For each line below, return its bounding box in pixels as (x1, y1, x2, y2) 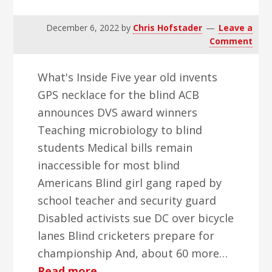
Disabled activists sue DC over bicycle (38, 211, 234, 225)
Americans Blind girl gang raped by (38, 175, 222, 190)
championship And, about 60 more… (38, 246, 228, 260)
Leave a (218, 22, 253, 33)
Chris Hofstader (132, 22, 202, 33)
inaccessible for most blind (38, 158, 180, 172)
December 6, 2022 (46, 22, 119, 33)
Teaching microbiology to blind (38, 123, 203, 137)
